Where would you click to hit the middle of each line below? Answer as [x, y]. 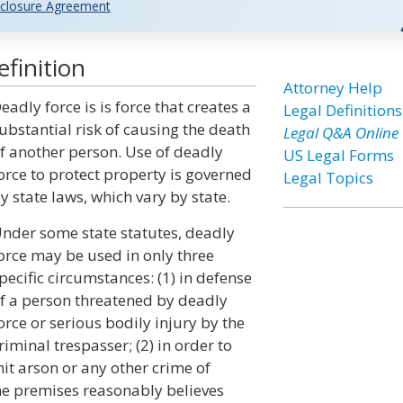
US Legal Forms [338, 155]
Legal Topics [328, 178]
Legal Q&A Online [340, 133]
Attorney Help [332, 88]
